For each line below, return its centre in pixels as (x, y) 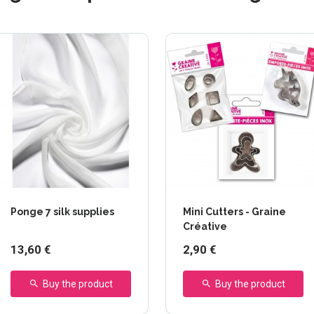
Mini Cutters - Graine (234, 212)
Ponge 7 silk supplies (62, 212)
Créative (205, 227)
